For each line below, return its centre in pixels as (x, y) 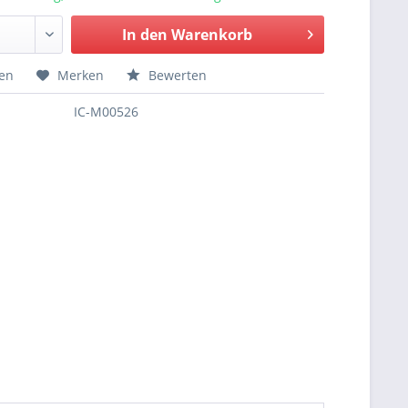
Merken (81, 75)
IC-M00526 (107, 112)
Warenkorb (211, 35)
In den (144, 35)
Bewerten (176, 75)
